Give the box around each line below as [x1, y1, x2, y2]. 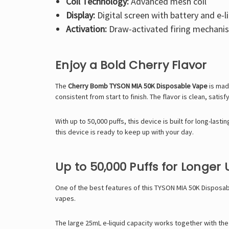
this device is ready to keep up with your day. [55, 127, 194, 137]
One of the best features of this [55, 183, 154, 193]
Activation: [65, 23, 107, 35]
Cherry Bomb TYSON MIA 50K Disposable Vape [68, 81, 208, 91]
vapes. [55, 194, 76, 203]
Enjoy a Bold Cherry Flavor [55, 57, 207, 74]
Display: [65, 9, 95, 21]
